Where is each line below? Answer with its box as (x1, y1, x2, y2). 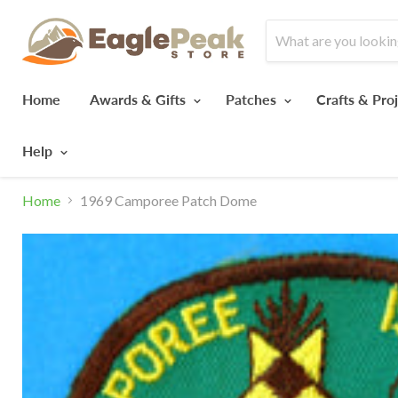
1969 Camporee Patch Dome (80, 191, 257, 209)
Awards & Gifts (90, 90, 189, 107)
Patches (226, 90, 280, 107)
